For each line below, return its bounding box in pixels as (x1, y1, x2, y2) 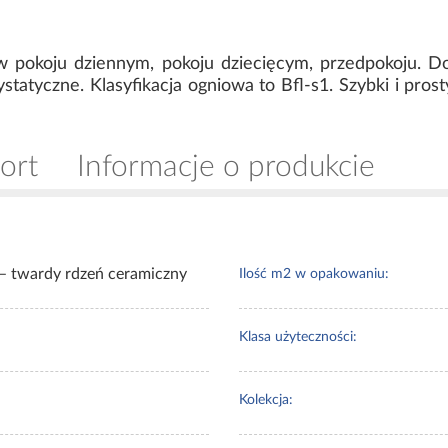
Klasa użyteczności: (239, 329, 357, 344)
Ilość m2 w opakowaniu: (239, 266, 389, 281)
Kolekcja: (239, 392, 293, 407)
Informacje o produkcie (77, 151, 375, 182)
